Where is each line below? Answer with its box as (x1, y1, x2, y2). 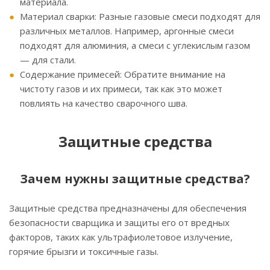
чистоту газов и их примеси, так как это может (20, 83, 222, 95)
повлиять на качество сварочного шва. (20, 97, 187, 110)
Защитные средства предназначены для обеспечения (9, 202, 246, 215)
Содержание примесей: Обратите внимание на (20, 68, 225, 81)
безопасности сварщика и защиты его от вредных (9, 216, 230, 229)
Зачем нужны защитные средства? (20, 171, 250, 187)
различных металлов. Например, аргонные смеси (20, 25, 234, 37)
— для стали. (20, 54, 76, 66)
